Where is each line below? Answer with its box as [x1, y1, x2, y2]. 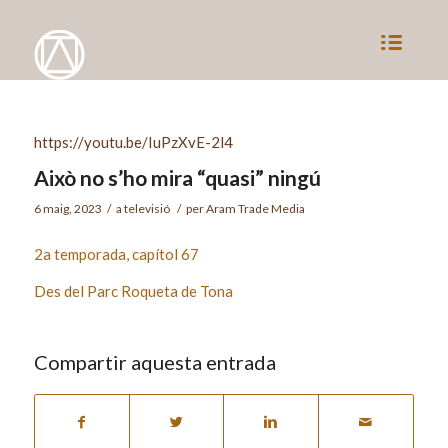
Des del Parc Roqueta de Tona [33, 281, 233, 300]
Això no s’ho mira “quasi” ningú [33, 165, 321, 190]
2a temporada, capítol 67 [33, 244, 199, 263]
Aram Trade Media [205, 201, 305, 216]
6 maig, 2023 [33, 201, 102, 216]
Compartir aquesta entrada [33, 350, 276, 375]
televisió [123, 201, 170, 216]
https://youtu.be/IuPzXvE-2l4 [33, 133, 233, 151]
